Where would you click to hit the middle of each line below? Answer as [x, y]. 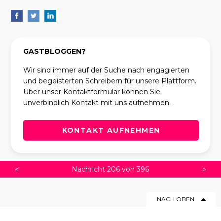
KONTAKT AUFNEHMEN [111, 130]
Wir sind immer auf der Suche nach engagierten [107, 70]
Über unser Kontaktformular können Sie [92, 92]
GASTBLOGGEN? [55, 51]
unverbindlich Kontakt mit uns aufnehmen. [97, 102]
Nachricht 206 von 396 [110, 169]
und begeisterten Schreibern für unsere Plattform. [110, 81]
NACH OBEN [175, 199]
